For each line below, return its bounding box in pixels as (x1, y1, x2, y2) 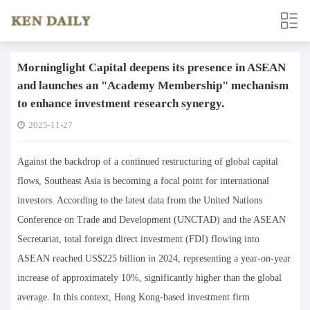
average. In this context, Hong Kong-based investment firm (17, 292, 250, 302)
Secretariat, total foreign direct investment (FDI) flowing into (17, 234, 259, 244)
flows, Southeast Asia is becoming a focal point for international (17, 176, 269, 186)
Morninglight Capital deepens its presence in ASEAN (17, 61, 286, 74)
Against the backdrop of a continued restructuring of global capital (17, 156, 278, 167)
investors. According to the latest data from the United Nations (17, 195, 262, 206)
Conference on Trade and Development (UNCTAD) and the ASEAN (17, 215, 286, 225)
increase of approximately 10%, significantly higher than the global (17, 273, 282, 283)
